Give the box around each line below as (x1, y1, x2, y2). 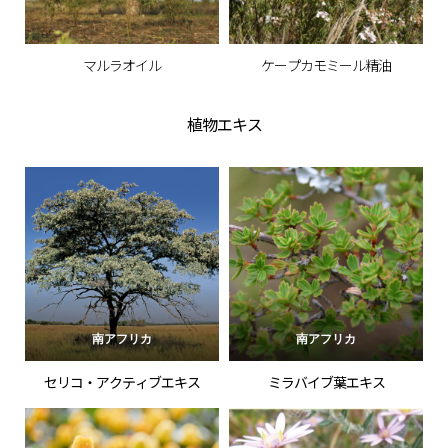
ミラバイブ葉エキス (267, 371, 385, 392)
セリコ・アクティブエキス (44, 371, 200, 392)
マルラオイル (83, 54, 161, 75)
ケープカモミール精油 (261, 54, 391, 75)
